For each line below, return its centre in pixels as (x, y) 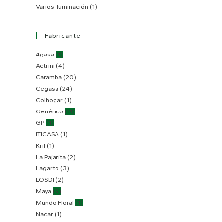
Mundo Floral (55, 202)
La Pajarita (51, 157)
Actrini (45, 65)
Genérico (50, 111)
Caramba (49, 77)
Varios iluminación (62, 6)
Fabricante (63, 35)
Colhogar (49, 100)
